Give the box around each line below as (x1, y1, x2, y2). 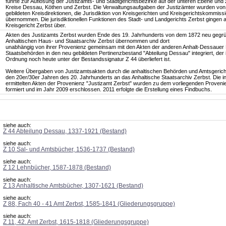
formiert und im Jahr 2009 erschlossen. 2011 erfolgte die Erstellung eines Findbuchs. (6, 86, 212, 92)
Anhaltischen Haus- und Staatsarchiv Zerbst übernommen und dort (6, 38, 169, 44)
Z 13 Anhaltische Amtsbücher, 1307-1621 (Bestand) (3, 182, 143, 189)
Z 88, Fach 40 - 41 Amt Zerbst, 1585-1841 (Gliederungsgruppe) (3, 200, 175, 207)
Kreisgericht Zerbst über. (6, 22, 66, 28)
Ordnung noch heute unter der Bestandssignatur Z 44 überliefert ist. (6, 56, 171, 62)
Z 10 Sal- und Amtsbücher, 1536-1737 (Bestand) (3, 146, 135, 153)
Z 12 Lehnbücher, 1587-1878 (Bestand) (3, 164, 111, 171)
